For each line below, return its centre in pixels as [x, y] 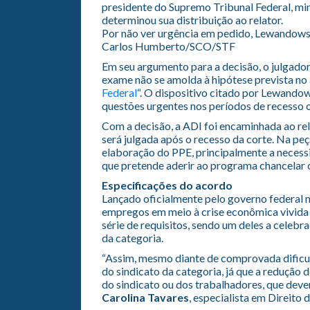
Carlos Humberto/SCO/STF [168, 46]
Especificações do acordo [167, 185]
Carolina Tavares [145, 297]
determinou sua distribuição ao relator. [192, 19]
